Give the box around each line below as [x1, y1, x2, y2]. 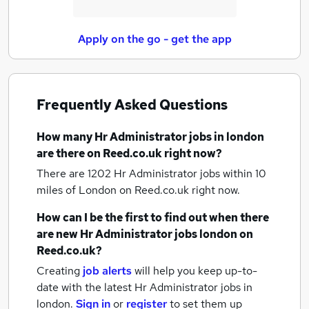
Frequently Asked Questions [37, 96, 228, 114]
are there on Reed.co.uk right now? [37, 146, 222, 161]
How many [37, 130, 94, 144]
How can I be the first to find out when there [37, 210, 269, 225]
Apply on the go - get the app [77, 32, 232, 46]
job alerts [83, 263, 132, 278]
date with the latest [37, 280, 132, 295]
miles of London [37, 183, 119, 197]
